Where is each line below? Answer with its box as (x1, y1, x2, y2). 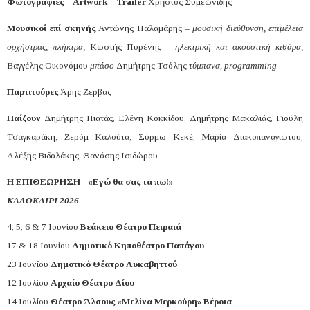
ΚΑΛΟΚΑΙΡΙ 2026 (7, 194, 79, 206)
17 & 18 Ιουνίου (7, 239, 70, 250)
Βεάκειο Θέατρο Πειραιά (78, 221, 181, 232)
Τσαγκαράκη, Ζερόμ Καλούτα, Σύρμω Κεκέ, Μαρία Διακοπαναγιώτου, (7, 131, 303, 142)
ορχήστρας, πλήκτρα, (7, 41, 85, 52)
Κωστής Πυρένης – (84, 41, 176, 52)
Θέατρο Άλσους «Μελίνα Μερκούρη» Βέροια (51, 295, 232, 307)
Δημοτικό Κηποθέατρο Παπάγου (70, 239, 204, 250)
